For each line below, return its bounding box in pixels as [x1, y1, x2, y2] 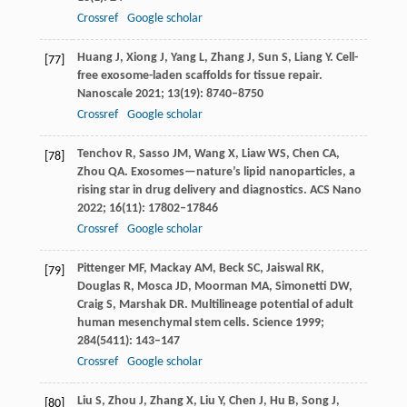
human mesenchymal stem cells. [76, 315, 253, 330]
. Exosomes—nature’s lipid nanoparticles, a [124, 164, 355, 179]
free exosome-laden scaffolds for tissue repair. [76, 68, 323, 83]
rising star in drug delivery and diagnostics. [76, 183, 310, 197]
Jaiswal [265, 261, 303, 275]
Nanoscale [76, 86, 133, 101]
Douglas [76, 279, 121, 293]
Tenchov [76, 146, 123, 161]
